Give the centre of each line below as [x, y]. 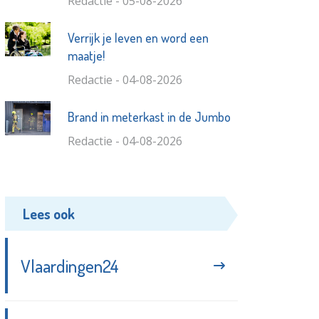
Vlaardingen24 [70, 266]
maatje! [86, 56]
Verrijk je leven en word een [138, 38]
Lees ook [49, 214]
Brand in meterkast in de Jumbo [149, 117]
